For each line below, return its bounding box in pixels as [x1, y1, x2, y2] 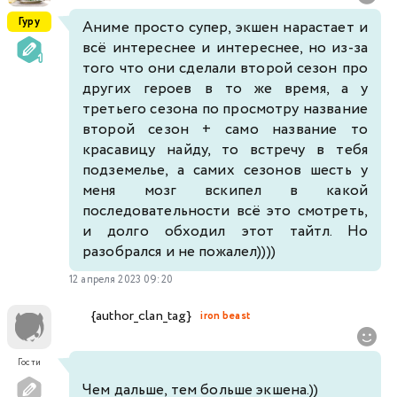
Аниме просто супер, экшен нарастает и [82, 17, 368, 40]
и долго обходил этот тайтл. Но [82, 221, 368, 244]
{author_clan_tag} [91, 305, 192, 326]
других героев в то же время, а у [82, 78, 368, 101]
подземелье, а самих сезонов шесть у [82, 160, 368, 183]
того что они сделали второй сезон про [82, 58, 368, 81]
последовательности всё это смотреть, [82, 200, 368, 223]
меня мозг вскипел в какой [82, 180, 368, 203]
